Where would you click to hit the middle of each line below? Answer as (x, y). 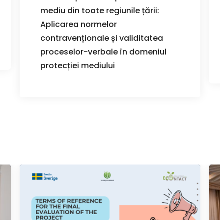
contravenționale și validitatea (102, 38)
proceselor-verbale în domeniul (103, 52)
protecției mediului (78, 65)
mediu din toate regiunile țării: (100, 10)
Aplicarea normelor (79, 24)
